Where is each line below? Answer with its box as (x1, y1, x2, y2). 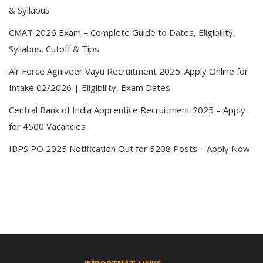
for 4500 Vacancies (9, 120, 86, 132)
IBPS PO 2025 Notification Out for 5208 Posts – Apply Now (9, 143, 250, 154)
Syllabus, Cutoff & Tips (9, 43, 99, 55)
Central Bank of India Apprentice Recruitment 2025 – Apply (9, 104, 245, 116)
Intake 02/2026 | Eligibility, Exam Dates (9, 82, 170, 93)
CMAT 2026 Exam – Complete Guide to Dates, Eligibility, (9, 26, 235, 38)
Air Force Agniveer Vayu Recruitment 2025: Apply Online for (9, 65, 248, 77)
